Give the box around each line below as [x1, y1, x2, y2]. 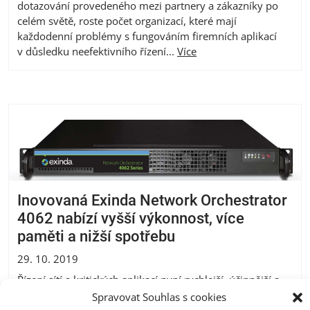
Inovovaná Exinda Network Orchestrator [17, 192, 287, 210]
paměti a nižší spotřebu [17, 228, 175, 246]
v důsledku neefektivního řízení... [17, 44, 177, 58]
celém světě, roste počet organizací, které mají [17, 13, 237, 28]
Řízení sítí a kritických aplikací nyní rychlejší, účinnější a [17, 273, 280, 287]
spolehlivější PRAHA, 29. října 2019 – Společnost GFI [17, 288, 266, 302]
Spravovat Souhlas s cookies [92, 289, 226, 304]
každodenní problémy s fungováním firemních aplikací [17, 28, 277, 43]
